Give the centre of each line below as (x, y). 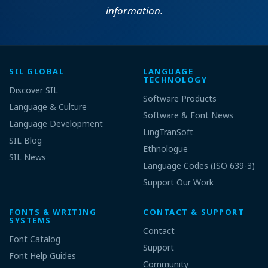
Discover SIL (33, 90)
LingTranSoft (168, 132)
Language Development (56, 124)
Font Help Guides (42, 255)
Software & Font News (188, 115)
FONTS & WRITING (53, 211)
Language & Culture (48, 107)
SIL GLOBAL (37, 71)
